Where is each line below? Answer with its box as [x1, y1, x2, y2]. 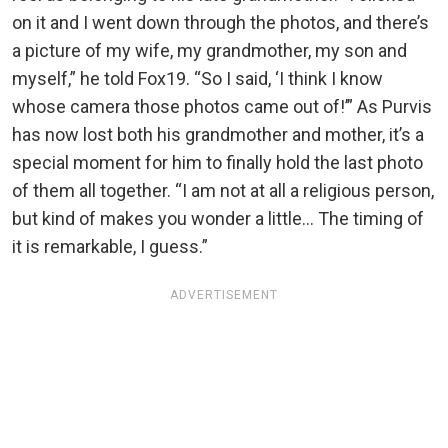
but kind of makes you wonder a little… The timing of [12, 207, 424, 229]
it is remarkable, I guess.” [12, 235, 208, 257]
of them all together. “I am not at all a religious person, [12, 179, 434, 201]
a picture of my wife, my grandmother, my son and [12, 39, 407, 61]
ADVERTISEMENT [170, 287, 278, 302]
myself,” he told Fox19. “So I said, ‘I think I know [12, 67, 383, 89]
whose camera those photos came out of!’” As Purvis [12, 95, 432, 117]
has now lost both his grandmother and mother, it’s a [12, 123, 424, 145]
